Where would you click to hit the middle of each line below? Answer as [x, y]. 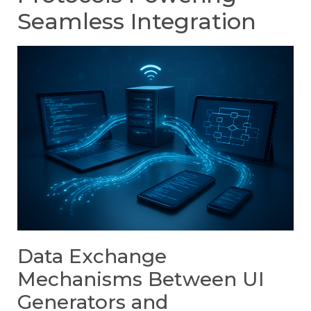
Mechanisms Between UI [141, 279]
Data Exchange [92, 256]
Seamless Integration [137, 22]
